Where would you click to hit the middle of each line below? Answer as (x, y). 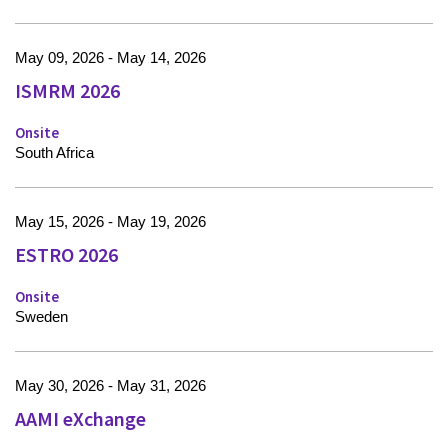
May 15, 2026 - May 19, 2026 (110, 222)
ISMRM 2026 (67, 91)
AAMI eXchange (80, 419)
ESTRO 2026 (66, 255)
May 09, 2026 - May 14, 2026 (110, 58)
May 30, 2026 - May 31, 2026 (110, 386)
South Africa (54, 153)
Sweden (41, 317)
